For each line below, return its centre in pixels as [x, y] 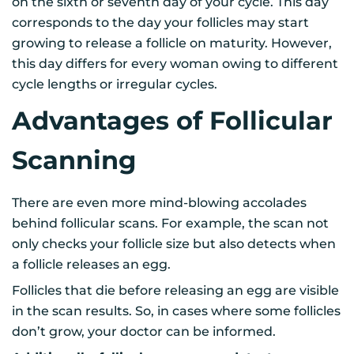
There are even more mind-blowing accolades [159, 202]
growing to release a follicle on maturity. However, [172, 43]
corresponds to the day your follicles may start [160, 22]
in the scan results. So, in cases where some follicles [176, 311]
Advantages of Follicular [172, 120]
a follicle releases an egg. [91, 264]
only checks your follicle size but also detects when [174, 243]
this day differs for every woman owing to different [175, 63]
